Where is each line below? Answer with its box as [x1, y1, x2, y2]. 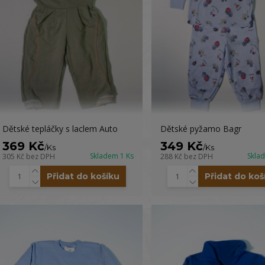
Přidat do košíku [47, 171, 120, 182]
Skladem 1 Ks [89, 151, 134, 161]
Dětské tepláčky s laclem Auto [2, 123, 118, 134]
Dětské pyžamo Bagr [160, 123, 241, 134]
